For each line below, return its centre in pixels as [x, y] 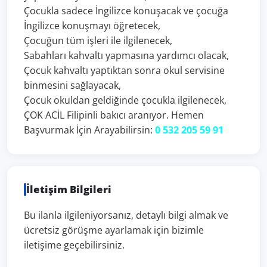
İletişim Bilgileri [69, 189]
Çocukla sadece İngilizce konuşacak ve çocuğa [126, 11]
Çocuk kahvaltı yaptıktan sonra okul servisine [124, 70]
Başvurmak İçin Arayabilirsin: [89, 130]
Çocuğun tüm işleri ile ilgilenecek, [98, 41]
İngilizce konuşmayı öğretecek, [92, 26]
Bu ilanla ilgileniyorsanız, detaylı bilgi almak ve [126, 215]
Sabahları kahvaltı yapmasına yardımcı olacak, [126, 55]
